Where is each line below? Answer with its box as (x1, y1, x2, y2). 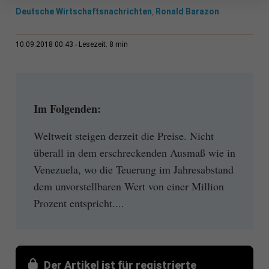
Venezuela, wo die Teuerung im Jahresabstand (33, 162, 234, 177)
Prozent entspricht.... (33, 195, 124, 210)
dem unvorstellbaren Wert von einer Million (33, 178, 224, 193)
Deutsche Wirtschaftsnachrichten (15, 7, 152, 17)
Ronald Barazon (155, 7, 219, 17)
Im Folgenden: (33, 101, 101, 117)
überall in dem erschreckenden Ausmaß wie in (33, 145, 235, 160)
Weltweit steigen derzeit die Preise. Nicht (33, 128, 214, 143)
